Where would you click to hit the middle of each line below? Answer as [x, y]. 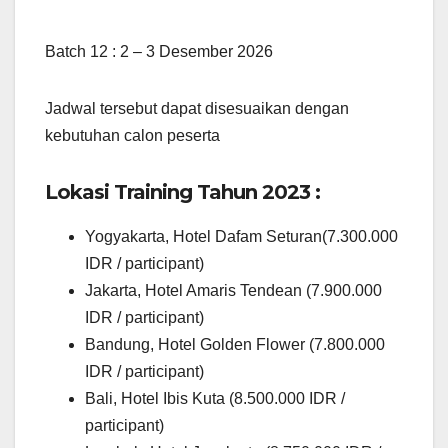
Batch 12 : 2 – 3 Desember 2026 [159, 51]
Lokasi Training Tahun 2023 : [182, 191]
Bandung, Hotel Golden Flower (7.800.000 [235, 344]
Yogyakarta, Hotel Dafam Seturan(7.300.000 [241, 236]
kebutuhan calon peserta [132, 135]
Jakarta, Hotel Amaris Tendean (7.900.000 [233, 290]
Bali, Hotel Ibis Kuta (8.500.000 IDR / [215, 398]
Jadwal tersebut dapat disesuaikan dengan [197, 108]
